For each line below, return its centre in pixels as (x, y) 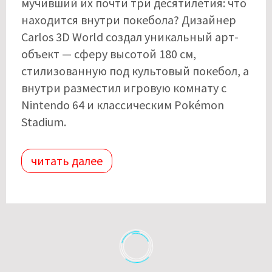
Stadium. (44, 121)
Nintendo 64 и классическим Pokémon (123, 104)
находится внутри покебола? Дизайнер (129, 19)
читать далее (67, 160)
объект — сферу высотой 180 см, (109, 53)
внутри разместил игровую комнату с (124, 87)
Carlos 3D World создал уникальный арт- (130, 36)
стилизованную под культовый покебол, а (135, 70)
